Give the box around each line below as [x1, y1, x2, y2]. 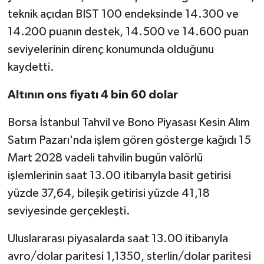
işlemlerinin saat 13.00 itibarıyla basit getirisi [7, 169, 231, 181]
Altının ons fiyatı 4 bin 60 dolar [7, 88, 178, 101]
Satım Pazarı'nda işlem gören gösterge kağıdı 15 [7, 134, 251, 146]
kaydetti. [7, 61, 54, 73]
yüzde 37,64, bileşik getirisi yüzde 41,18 [7, 187, 210, 199]
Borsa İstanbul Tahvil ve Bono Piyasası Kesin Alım [7, 116, 250, 128]
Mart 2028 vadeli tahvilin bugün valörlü [7, 151, 203, 164]
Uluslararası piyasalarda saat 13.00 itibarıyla [7, 232, 228, 245]
